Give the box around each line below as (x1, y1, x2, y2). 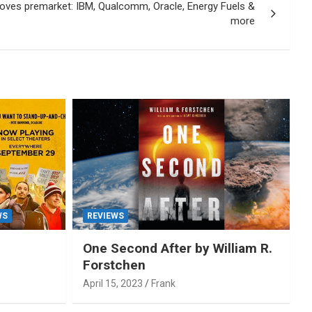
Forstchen (82, 256, 146, 273)
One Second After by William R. (82, 240, 272, 256)
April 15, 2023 (82, 277, 143, 289)
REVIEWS (86, 210, 124, 221)
